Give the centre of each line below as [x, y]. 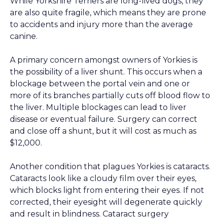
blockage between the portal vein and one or [100, 84]
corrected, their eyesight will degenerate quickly [106, 202]
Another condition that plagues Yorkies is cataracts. [110, 167]
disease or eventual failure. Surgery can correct [104, 119]
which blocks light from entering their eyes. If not [107, 190]
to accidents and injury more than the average [101, 25]
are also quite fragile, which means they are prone [108, 13]
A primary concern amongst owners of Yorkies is [104, 60]
